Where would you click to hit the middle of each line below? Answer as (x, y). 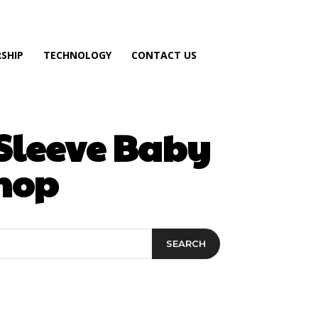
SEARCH (186, 243)
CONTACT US (164, 55)
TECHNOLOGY (77, 55)
